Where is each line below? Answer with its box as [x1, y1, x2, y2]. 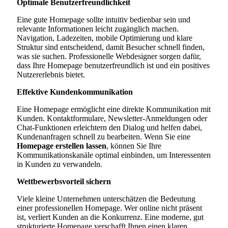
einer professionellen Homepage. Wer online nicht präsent [17, 203, 202, 212]
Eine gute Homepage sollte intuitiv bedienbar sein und [17, 15, 190, 24]
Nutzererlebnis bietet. [17, 70, 85, 79]
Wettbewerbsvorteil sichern [17, 177, 111, 186]
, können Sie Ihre [106, 141, 161, 150]
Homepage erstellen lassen [17, 141, 106, 150]
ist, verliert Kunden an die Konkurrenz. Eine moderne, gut [17, 212, 204, 221]
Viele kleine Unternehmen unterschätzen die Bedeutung [17, 194, 195, 203]
